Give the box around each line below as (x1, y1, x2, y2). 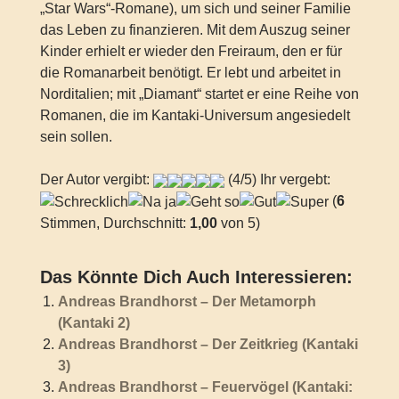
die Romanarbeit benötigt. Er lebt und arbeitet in (39, 65, 341, 81)
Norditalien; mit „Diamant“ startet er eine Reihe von (39, 86, 359, 102)
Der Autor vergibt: (39, 172, 153, 188)
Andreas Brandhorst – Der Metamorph (57, 293, 316, 309)
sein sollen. (39, 129, 112, 145)
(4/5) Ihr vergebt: (224, 172, 330, 188)
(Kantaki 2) (57, 314, 130, 330)
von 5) (216, 215, 260, 231)
